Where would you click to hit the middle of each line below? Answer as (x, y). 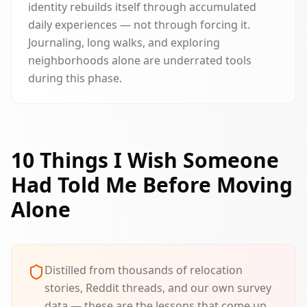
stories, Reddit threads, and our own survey (158, 288)
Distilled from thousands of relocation (144, 270)
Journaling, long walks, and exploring (124, 42)
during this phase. (75, 78)
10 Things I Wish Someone (145, 160)
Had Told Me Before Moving (152, 185)
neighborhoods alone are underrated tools (140, 60)
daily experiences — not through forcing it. (139, 25)
